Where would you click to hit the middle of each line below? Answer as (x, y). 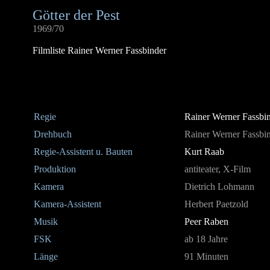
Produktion (55, 169)
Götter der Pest (76, 15)
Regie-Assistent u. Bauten (83, 152)
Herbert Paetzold (216, 204)
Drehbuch (53, 134)
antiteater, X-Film (218, 169)
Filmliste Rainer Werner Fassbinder (99, 50)
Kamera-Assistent (67, 204)
